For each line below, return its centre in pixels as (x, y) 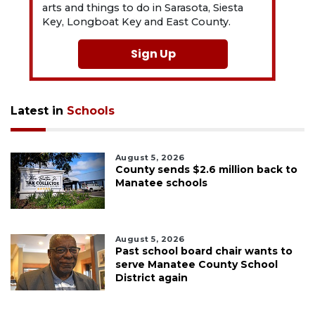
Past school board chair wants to (204, 251)
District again (151, 278)
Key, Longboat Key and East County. (137, 22)
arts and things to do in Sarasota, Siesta (143, 8)
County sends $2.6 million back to (206, 170)
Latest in (39, 111)
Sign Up (153, 54)
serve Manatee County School (196, 265)
